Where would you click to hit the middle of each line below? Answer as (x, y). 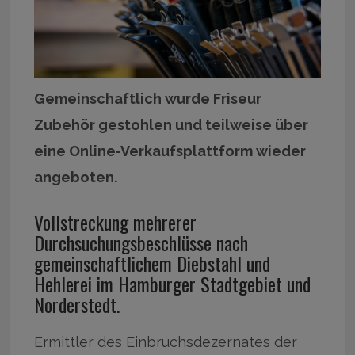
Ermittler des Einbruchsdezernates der (166, 342)
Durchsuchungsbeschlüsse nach (141, 242)
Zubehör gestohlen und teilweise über (172, 124)
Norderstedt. (77, 304)
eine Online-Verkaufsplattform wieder (170, 151)
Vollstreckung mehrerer (116, 221)
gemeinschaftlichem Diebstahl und (153, 263)
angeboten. (76, 177)
